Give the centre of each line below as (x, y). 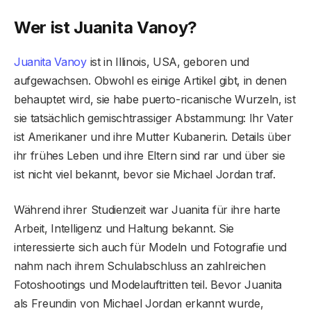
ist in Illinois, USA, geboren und (168, 62)
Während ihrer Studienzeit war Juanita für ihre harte (147, 210)
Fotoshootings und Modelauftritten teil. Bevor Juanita (148, 285)
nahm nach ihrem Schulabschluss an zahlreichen (140, 266)
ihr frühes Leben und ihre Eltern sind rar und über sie (150, 156)
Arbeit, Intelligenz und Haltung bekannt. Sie (124, 229)
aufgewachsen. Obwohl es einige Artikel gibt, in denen (151, 81)
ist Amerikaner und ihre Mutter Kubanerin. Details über (153, 137)
